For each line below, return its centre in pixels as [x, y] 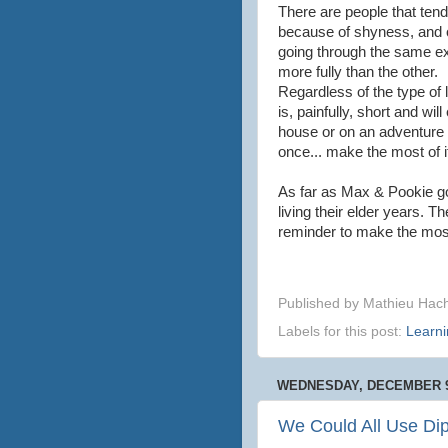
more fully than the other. [360, 71]
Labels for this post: [342, 331]
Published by [320, 304]
